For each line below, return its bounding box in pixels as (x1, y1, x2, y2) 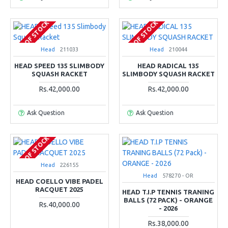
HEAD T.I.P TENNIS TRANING (122, 188, 215, 195)
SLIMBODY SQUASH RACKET (122, 70, 215, 77)
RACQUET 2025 (35, 185, 84, 193)
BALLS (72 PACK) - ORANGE (124, 196, 213, 204)
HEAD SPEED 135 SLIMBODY (14, 62, 105, 69)
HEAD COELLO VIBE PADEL (15, 177, 103, 185)
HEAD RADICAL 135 (137, 62, 199, 69)
